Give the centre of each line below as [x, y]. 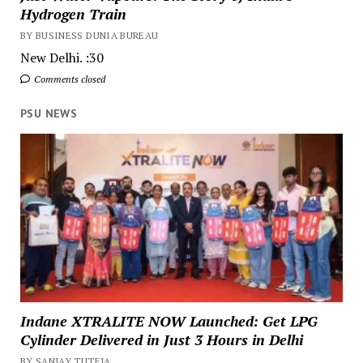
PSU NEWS [49, 113]
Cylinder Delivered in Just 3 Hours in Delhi [161, 340]
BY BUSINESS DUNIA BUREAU [89, 35]
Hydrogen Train [73, 14]
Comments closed [68, 79]
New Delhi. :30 [62, 58]
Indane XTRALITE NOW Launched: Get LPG [169, 321]
